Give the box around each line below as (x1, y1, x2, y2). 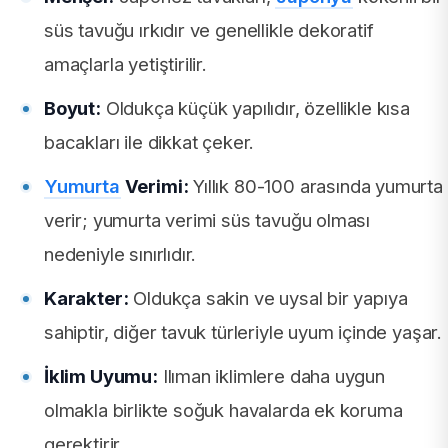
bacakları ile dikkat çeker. (44, 131, 255, 154)
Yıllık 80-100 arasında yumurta (188, 175, 443, 198)
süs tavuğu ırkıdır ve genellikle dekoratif (44, 19, 374, 42)
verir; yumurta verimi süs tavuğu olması (44, 209, 371, 232)
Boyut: (44, 97, 101, 120)
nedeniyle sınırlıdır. (44, 243, 197, 266)
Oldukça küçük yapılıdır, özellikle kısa (100, 97, 410, 120)
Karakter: (44, 287, 129, 310)
